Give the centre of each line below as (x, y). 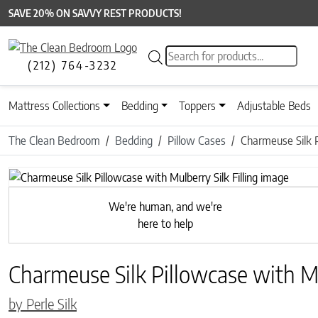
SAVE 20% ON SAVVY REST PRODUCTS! (95, 13)
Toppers (198, 106)
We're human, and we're (165, 206)
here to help (165, 223)
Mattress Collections (54, 106)
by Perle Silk (43, 303)
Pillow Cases (197, 141)
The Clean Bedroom (54, 141)
